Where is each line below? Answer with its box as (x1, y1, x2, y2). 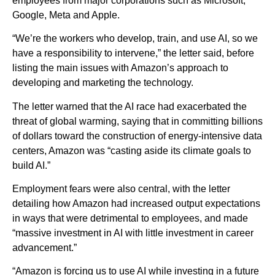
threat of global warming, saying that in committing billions (12, 115, 263, 126)
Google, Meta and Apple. (12, 9, 120, 20)
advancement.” (12, 242, 77, 253)
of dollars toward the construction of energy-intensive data (12, 130, 262, 141)
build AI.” (12, 160, 50, 171)
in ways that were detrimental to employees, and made (12, 213, 248, 223)
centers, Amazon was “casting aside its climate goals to (12, 145, 251, 156)
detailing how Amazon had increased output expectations (12, 198, 260, 209)
